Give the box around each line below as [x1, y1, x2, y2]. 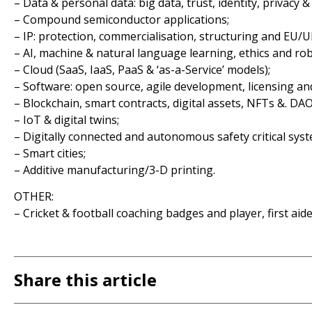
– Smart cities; [13, 145, 86, 161]
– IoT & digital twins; [13, 111, 119, 127]
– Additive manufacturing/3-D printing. [13, 162, 215, 178]
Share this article [13, 267, 157, 291]
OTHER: [13, 189, 54, 205]
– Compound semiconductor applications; [13, 11, 229, 27]
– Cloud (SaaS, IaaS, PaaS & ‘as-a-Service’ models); [13, 61, 270, 77]
